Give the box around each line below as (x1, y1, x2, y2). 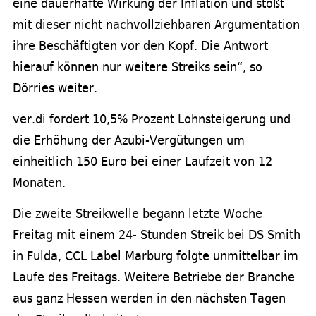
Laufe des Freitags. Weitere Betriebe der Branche (13, 269, 295, 284)
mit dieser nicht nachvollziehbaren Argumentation (13, 17, 300, 32)
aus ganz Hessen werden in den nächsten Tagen (13, 291, 286, 305)
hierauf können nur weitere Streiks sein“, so (13, 59, 262, 74)
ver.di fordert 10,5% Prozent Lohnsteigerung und (13, 111, 291, 126)
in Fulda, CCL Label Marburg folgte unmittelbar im (13, 248, 298, 263)
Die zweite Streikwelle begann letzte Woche (13, 206, 262, 221)
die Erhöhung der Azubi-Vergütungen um (13, 133, 245, 147)
